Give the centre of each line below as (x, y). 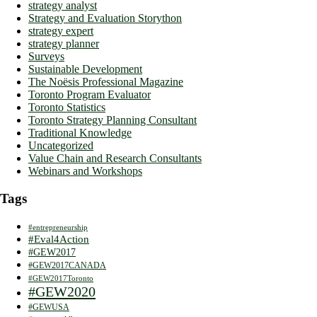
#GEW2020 (62, 291)
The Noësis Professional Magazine (106, 82)
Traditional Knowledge (80, 133)
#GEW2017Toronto (61, 278)
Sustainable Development (85, 69)
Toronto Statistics (67, 108)
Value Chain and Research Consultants (115, 158)
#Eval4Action (59, 238)
